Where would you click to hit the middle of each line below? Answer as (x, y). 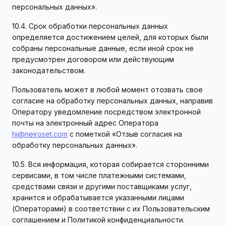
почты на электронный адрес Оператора (85, 123)
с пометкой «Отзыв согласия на (125, 134)
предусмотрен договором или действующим (93, 59)
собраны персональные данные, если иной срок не (103, 48)
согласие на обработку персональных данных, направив (112, 101)
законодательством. (49, 70)
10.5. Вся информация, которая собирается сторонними (110, 164)
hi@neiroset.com (40, 134)
